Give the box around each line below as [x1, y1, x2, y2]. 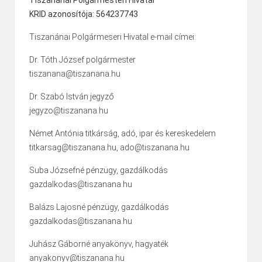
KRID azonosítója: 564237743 [29, 9, 138, 19]
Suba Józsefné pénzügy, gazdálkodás [29, 166, 168, 175]
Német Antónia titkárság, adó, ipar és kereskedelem [29, 129, 216, 139]
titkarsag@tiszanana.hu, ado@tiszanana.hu [29, 143, 189, 153]
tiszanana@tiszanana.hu [29, 69, 120, 79]
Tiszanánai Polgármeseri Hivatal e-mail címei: [29, 32, 196, 42]
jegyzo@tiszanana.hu [29, 106, 108, 116]
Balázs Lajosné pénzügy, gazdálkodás [29, 202, 169, 212]
